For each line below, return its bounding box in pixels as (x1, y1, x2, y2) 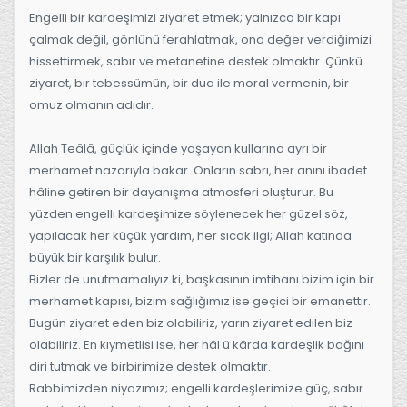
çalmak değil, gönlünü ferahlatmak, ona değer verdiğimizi (29, 30, 372, 48)
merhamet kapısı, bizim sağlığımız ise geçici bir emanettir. (29, 292, 371, 310)
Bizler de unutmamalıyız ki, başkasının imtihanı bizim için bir (29, 270, 374, 288)
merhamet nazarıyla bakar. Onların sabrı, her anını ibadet (29, 161, 367, 179)
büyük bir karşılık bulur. (29, 248, 161, 266)
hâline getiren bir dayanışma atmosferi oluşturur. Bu (29, 183, 333, 201)
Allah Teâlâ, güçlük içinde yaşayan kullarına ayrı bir (29, 139, 327, 157)
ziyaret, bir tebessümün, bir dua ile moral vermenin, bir (29, 74, 349, 92)
